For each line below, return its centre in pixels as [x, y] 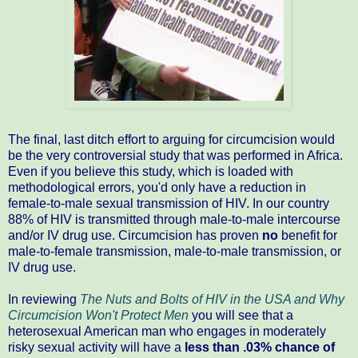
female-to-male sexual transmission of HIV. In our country [169, 203]
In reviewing [44, 299]
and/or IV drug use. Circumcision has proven [135, 235]
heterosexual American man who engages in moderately [167, 331]
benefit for [308, 235]
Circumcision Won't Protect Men [98, 315]
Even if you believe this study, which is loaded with [151, 171]
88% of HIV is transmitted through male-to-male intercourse [174, 219]
